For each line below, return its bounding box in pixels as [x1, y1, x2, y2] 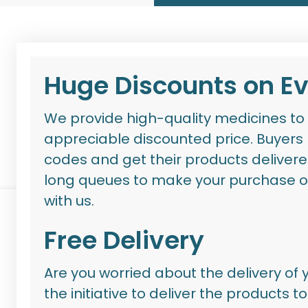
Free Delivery [44, 223, 205, 258]
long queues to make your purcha [44, 170, 280, 190]
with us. [44, 191, 95, 211]
